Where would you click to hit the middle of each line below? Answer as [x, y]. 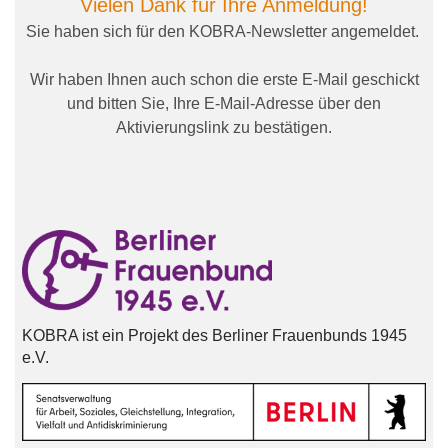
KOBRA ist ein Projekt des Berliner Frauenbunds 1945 [214, 336]
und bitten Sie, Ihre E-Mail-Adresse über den [224, 103]
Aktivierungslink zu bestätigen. [224, 127]
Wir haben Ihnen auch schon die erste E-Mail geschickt [224, 79]
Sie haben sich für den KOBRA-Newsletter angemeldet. [224, 31]
